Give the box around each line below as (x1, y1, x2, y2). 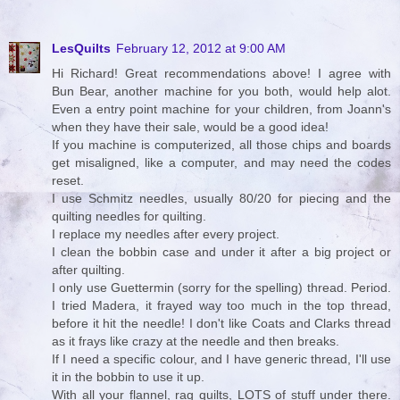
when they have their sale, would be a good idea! (52, 120, 329, 135)
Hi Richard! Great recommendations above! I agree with (52, 66, 391, 81)
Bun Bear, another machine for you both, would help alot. (52, 84, 391, 99)
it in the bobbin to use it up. (52, 370, 204, 385)
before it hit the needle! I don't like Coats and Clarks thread (52, 316, 391, 331)
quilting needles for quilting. (52, 209, 206, 224)
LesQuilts (52, 41, 111, 56)
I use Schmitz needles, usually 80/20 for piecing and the (52, 191, 391, 206)
